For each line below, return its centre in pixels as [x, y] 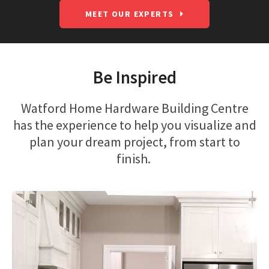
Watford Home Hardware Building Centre [134, 108]
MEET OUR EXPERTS [130, 14]
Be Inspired [134, 78]
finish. [134, 159]
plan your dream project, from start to [134, 142]
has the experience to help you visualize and [134, 125]
